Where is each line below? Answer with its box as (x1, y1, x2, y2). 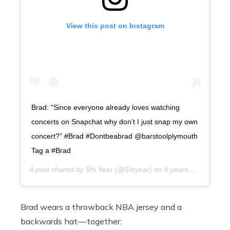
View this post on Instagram (66, 22, 164, 30)
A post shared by (29, 165, 86, 174)
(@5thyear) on (113, 165, 164, 174)
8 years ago (164, 165, 190, 174)
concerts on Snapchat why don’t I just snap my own (31, 118, 198, 126)
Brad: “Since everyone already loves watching (31, 103, 180, 112)
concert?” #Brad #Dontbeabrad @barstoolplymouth (31, 132, 198, 141)
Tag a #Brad (31, 146, 71, 155)
